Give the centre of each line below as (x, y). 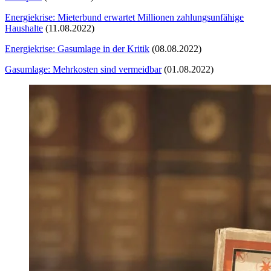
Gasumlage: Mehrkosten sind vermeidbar (83, 69)
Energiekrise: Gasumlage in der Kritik (77, 48)
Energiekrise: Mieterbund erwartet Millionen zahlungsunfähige (124, 17)
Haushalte (24, 28)
